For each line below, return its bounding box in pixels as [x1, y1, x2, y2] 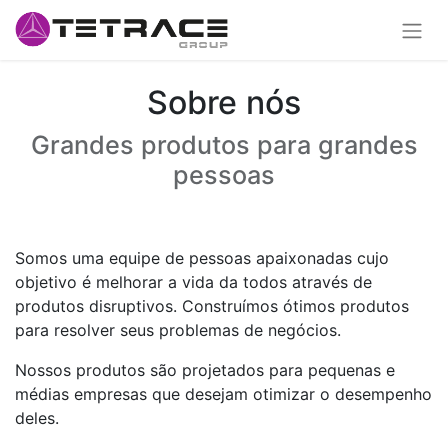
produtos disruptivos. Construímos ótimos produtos [15, 295, 409, 316]
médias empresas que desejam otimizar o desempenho [15, 383, 432, 404]
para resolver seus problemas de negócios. [15, 319, 341, 340]
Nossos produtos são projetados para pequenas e [15, 359, 395, 380]
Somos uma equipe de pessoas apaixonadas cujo [15, 247, 389, 268]
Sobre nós [147, 82, 301, 122]
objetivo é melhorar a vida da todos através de [15, 271, 372, 292]
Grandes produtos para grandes [30, 129, 418, 160]
